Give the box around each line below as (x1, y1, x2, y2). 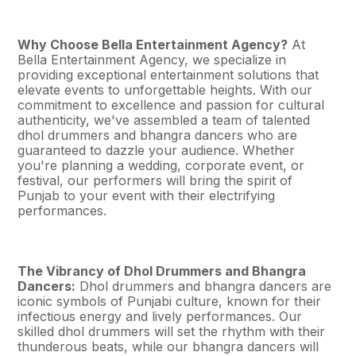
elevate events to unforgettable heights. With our (17, 82, 313, 98)
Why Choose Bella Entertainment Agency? (17, 37, 288, 52)
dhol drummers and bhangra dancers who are (17, 127, 298, 143)
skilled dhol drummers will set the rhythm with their (17, 323, 326, 339)
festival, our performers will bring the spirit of (17, 172, 293, 188)
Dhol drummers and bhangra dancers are (75, 278, 332, 294)
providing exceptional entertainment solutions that (17, 67, 319, 83)
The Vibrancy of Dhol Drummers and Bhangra (17, 263, 307, 279)
